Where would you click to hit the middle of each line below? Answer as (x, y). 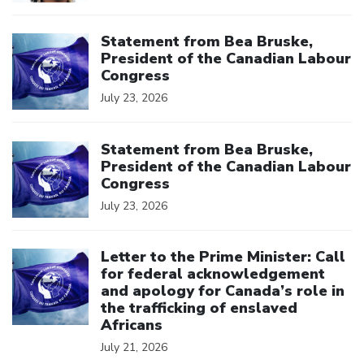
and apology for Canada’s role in (223, 291)
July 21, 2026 (134, 348)
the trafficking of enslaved (199, 308)
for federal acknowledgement (213, 274)
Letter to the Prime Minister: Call (223, 257)
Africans (132, 325)
